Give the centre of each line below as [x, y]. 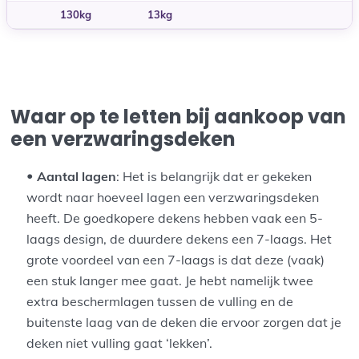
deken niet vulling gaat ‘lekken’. [120, 343]
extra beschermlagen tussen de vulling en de [160, 301]
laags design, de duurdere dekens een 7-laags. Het [179, 238]
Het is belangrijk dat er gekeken [218, 176]
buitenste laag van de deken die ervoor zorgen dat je [184, 322]
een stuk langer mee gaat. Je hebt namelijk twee [170, 280]
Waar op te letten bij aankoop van [179, 117]
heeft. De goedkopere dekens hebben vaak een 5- [175, 218]
